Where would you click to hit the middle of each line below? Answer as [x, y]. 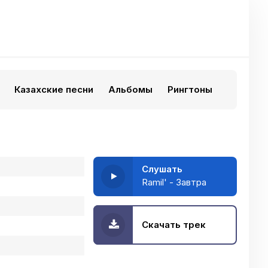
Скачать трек [174, 225]
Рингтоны [190, 89]
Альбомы [130, 89]
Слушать [162, 169]
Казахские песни [54, 89]
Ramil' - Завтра [174, 182]
